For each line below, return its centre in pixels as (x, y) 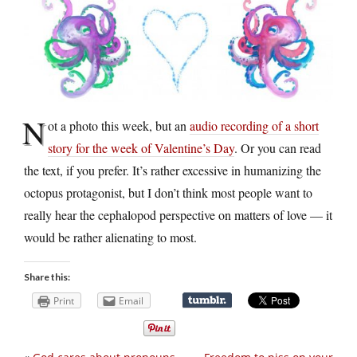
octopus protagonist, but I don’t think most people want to (168, 192)
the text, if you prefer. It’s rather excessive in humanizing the (173, 170)
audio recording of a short (254, 125)
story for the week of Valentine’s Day (141, 147)
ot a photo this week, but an (119, 125)
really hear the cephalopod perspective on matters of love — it (178, 214)
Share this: (47, 277)
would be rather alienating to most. (110, 237)
